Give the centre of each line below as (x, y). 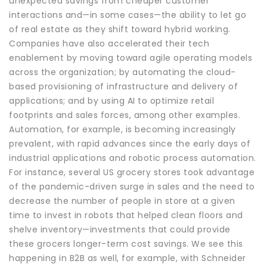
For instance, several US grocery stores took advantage (132, 172)
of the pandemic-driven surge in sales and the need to (132, 186)
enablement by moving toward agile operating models (131, 58)
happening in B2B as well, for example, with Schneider (128, 258)
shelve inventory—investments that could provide (120, 229)
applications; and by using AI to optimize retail (111, 100)
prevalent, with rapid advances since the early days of (130, 143)
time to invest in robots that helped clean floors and (126, 215)
